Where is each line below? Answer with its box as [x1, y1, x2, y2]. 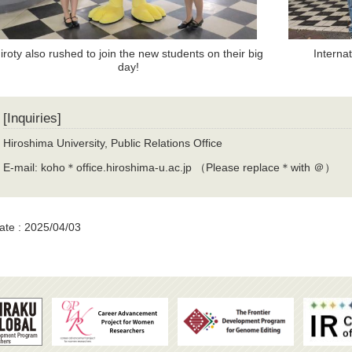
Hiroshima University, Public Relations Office [3, 136, 223, 149]
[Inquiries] [3, 110, 62, 126]
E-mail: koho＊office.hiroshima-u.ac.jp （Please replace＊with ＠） [3, 160, 336, 174]
